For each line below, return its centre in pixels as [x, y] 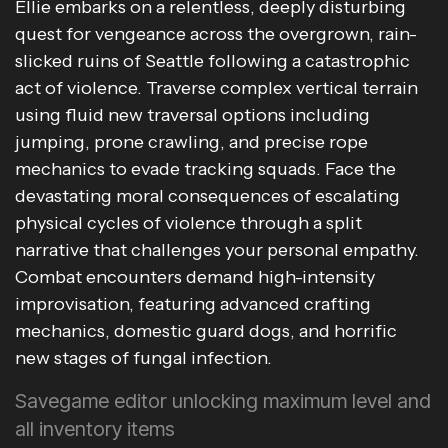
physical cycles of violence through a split [188, 223]
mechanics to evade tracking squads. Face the [205, 169]
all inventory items [95, 429]
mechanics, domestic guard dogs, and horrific [206, 331]
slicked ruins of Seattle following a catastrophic [212, 61]
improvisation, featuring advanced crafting [193, 304]
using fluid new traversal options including [192, 115]
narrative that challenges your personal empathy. [217, 250]
